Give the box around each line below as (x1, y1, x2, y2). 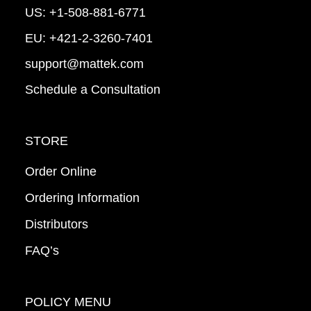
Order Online (24, 165, 96, 179)
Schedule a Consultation (24, 83, 160, 97)
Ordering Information (24, 191, 140, 205)
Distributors (24, 217, 88, 232)
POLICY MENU (24, 295, 111, 310)
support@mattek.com (24, 57, 144, 72)
